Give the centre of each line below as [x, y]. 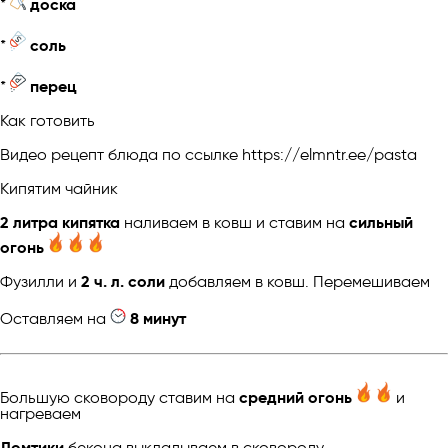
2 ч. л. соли [123, 281]
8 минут [158, 318]
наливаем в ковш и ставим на [234, 222]
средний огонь [295, 397]
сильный [381, 222]
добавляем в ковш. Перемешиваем [297, 281]
